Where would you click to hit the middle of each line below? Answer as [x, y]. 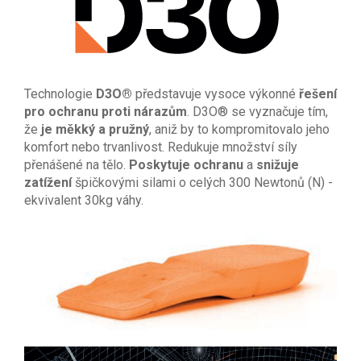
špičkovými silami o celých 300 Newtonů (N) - [204, 182]
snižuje [278, 164]
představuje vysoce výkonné [217, 93]
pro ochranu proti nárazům [106, 111]
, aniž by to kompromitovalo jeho [239, 129]
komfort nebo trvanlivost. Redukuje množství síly [161, 147]
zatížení [50, 182]
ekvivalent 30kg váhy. [84, 200]
